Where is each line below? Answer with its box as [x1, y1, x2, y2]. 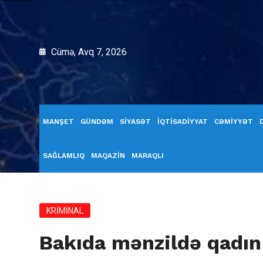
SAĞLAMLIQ [43, 151, 85, 160]
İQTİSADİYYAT [157, 117, 208, 126]
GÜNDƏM [80, 117, 113, 126]
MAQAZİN [91, 151, 125, 160]
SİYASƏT [120, 117, 151, 126]
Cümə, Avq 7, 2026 [49, 46, 127, 58]
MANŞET [43, 117, 74, 126]
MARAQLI [131, 151, 164, 160]
